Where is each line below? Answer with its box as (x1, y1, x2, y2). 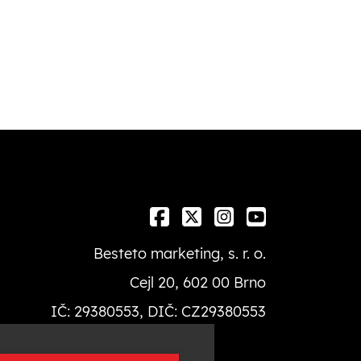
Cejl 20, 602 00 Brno (130, 272, 266, 292)
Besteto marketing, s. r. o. (93, 243, 266, 263)
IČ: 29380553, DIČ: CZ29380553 (51, 301, 266, 321)
